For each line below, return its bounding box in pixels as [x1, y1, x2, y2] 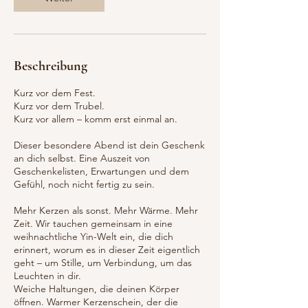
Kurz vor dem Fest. [14, 86, 96, 99]
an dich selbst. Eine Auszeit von [14, 151, 150, 164]
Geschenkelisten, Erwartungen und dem [14, 164, 189, 177]
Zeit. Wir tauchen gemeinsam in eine [14, 217, 173, 230]
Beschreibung [14, 57, 87, 74]
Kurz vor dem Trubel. [14, 99, 104, 112]
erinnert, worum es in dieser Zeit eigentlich [14, 243, 200, 256]
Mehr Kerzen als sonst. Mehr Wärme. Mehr [14, 203, 198, 217]
